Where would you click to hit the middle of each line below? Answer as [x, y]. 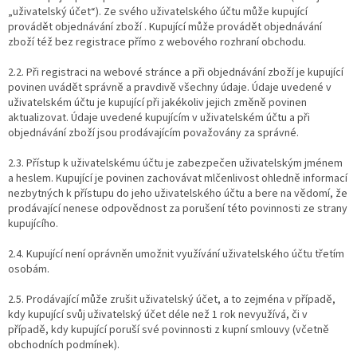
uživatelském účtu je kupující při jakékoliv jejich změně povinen [157, 102]
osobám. [29, 269]
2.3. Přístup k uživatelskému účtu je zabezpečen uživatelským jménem [175, 163]
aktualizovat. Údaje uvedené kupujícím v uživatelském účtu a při [159, 118]
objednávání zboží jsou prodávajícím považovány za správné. [153, 133]
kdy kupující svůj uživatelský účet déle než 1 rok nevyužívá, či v [158, 314]
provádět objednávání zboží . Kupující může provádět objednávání [165, 27]
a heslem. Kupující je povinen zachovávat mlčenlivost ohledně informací [178, 178]
